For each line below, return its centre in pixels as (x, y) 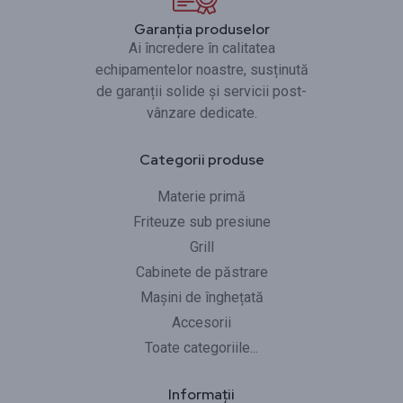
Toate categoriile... (201, 347)
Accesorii (201, 322)
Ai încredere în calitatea (201, 48)
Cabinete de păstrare (201, 272)
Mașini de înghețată (201, 297)
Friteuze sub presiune (201, 221)
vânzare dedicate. (201, 112)
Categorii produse (201, 159)
